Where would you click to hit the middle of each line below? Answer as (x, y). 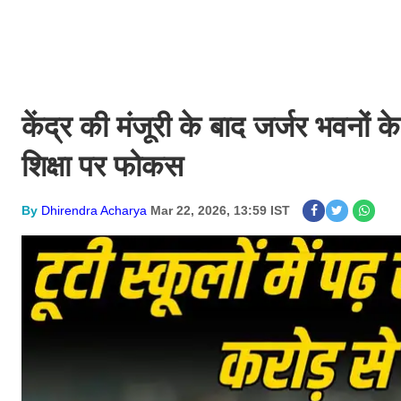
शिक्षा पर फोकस (102, 166)
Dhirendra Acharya (94, 210)
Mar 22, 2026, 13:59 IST (220, 210)
